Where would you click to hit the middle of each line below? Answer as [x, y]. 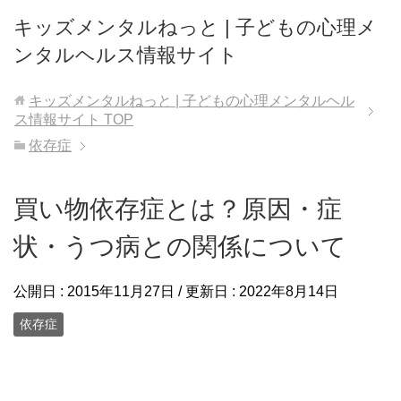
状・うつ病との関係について [180, 247]
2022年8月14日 [289, 291]
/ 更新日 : [207, 291]
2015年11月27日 [121, 291]
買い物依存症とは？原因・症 [178, 209]
